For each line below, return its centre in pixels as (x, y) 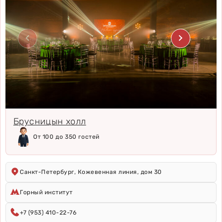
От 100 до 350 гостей (66, 137)
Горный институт (46, 192)
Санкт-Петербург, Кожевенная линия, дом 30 (91, 172)
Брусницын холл (50, 121)
